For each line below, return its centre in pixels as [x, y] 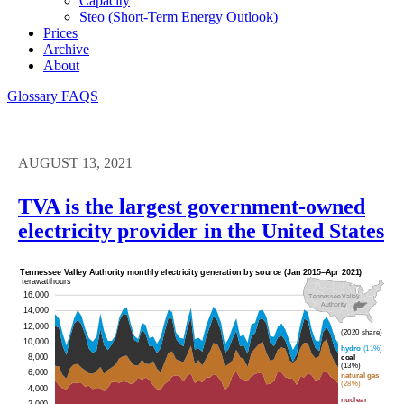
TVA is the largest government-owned [192, 206]
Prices [60, 32]
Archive [66, 49]
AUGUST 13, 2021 [75, 162]
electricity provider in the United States [201, 230]
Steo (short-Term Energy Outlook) [179, 16]
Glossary [34, 96]
